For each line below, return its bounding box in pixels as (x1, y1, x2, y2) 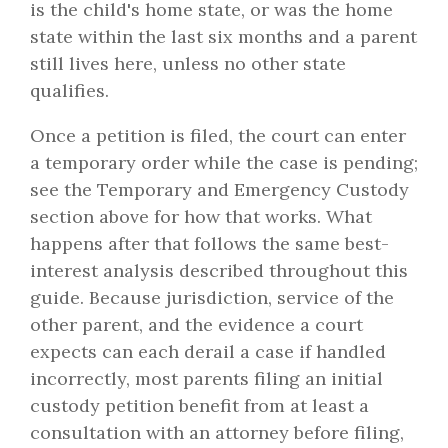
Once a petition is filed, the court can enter (30, 124, 406, 148)
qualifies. (30, 79, 109, 103)
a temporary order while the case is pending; (30, 151, 418, 175)
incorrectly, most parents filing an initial (30, 367, 383, 391)
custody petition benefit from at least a (30, 394, 369, 418)
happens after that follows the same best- (30, 232, 389, 256)
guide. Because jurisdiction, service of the (30, 286, 394, 310)
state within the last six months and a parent (30, 25, 417, 49)
